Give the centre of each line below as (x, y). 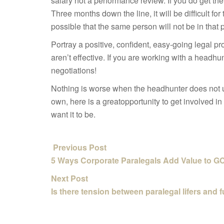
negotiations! (74, 70)
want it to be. (73, 114)
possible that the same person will (112, 26)
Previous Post (79, 147)
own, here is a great (86, 101)
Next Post (70, 178)
